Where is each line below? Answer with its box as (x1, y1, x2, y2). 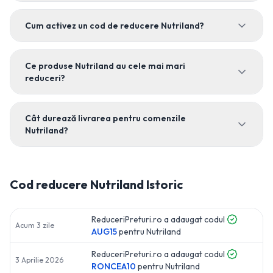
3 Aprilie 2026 (15, 255, 63, 264)
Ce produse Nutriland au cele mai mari (25, 60, 185, 71)
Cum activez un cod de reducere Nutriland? (25, 20, 204, 31)
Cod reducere (10, 177, 90, 192)
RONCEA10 (91, 261, 136, 272)
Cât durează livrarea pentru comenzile (25, 113, 186, 124)
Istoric (144, 177, 183, 192)
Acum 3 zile (15, 221, 54, 230)
